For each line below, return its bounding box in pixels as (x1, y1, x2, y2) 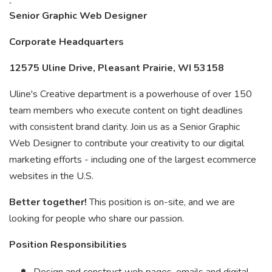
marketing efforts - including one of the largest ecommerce (9, 153, 256, 166)
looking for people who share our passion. (9, 212, 184, 225)
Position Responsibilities (9, 238, 127, 251)
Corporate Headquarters (9, 35, 124, 49)
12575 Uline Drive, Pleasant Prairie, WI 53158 (9, 61, 224, 75)
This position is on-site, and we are (87, 195, 235, 209)
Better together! (9, 195, 87, 209)
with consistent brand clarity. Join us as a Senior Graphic (9, 120, 240, 134)
